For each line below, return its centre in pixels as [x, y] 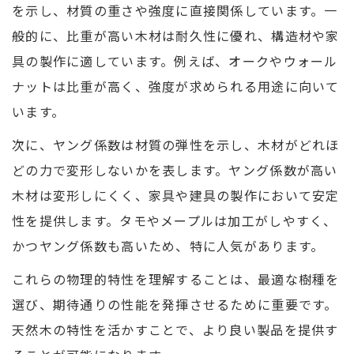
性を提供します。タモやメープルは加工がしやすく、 [175, 221]
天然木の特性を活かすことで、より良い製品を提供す [175, 330]
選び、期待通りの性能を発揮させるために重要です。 [175, 305]
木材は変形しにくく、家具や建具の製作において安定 [176, 196]
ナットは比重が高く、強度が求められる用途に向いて [176, 87]
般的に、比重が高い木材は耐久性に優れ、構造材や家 [176, 36]
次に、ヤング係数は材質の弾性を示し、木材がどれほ [176, 145]
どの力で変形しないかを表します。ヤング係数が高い [175, 170]
